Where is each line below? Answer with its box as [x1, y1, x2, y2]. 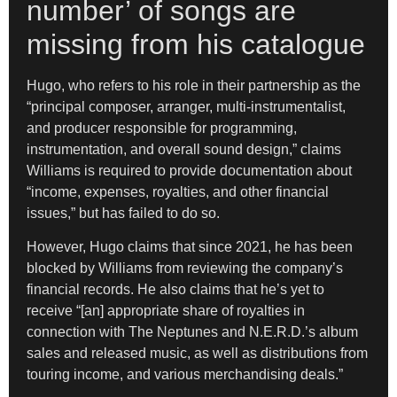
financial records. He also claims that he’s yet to [27, 282, 324, 298]
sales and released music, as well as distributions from [27, 346, 368, 362]
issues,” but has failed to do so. [27, 205, 220, 221]
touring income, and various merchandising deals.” [27, 367, 343, 383]
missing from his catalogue [27, 27, 365, 60]
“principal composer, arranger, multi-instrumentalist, [27, 98, 346, 114]
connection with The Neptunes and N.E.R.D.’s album [27, 324, 358, 340]
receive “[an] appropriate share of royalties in [27, 303, 305, 319]
